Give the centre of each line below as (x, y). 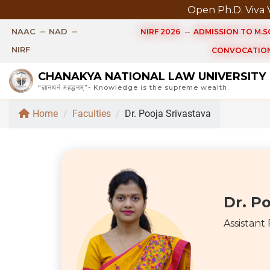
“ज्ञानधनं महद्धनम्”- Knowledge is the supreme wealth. (133, 88)
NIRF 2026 (160, 32)
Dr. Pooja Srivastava (168, 114)
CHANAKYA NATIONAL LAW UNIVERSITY (152, 77)
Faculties (92, 114)
